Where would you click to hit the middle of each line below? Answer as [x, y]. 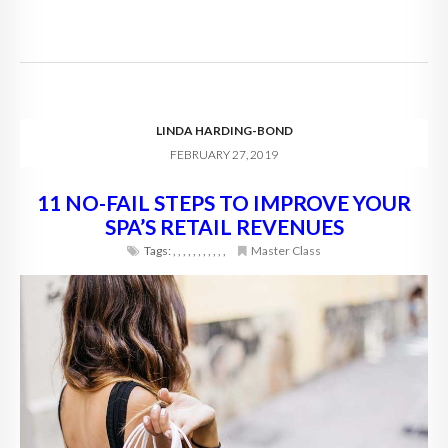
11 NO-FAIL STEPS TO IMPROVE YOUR [224, 202]
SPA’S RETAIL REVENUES [224, 226]
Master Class [286, 250]
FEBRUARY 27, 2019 [224, 154]
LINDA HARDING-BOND [224, 130]
